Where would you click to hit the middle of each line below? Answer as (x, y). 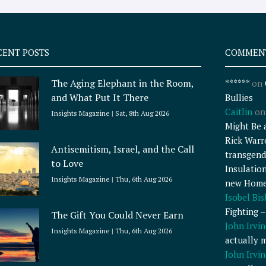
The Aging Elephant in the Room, (123, 83)
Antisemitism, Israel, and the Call (123, 149)
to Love (67, 164)
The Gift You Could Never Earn (118, 215)
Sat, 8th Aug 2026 (142, 113)
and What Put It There (101, 98)
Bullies (239, 98)
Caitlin (238, 112)
